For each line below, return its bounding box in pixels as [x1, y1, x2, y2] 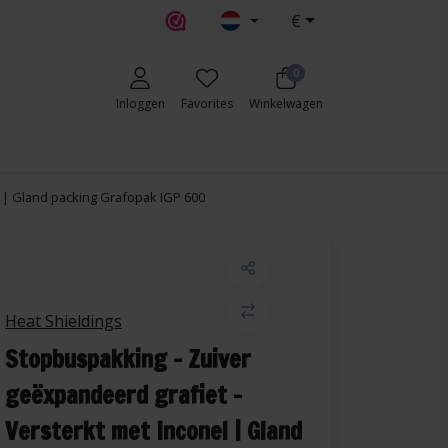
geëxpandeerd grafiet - [5, 378, 242, 412]
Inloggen [115, 94, 165, 112]
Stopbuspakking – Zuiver [5, 342, 251, 376]
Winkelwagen [249, 94, 323, 112]
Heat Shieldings [5, 310, 122, 332]
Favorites [181, 94, 233, 112]
